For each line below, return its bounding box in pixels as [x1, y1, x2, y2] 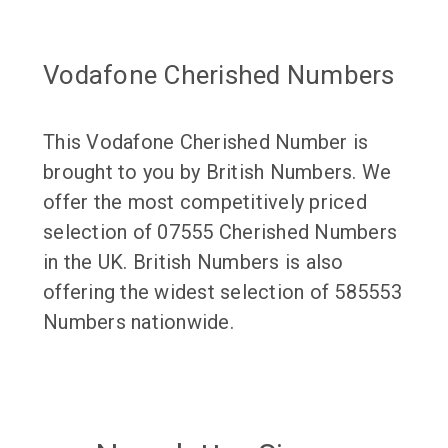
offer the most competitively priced [43, 189, 367, 214]
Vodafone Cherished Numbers [43, 59, 395, 90]
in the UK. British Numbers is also [43, 249, 344, 274]
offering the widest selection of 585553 [43, 279, 402, 304]
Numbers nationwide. [43, 309, 234, 334]
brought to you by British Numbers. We [43, 159, 392, 184]
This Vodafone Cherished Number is [43, 129, 369, 154]
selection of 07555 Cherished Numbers [43, 219, 397, 244]
